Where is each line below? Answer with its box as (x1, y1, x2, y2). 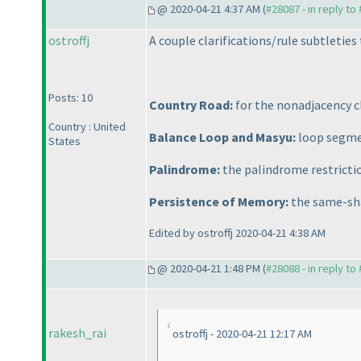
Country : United (48, 119, 126, 135)
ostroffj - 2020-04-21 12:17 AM (172, 326, 312, 342)
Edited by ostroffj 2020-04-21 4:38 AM (149, 226, 326, 241)
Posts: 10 (48, 90, 93, 106)
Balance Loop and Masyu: (149, 129, 296, 146)
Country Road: (149, 97, 233, 114)
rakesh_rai (48, 325, 106, 342)
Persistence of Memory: (149, 193, 288, 210)
